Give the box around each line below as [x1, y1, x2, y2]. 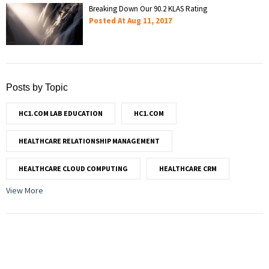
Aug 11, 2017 [127, 16, 173, 26]
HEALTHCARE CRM [159, 164, 217, 173]
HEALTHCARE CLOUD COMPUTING [19, 164, 128, 173]
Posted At [89, 16, 126, 26]
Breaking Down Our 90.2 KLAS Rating [89, 4, 208, 14]
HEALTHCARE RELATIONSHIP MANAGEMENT [19, 136, 160, 145]
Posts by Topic [6, 82, 68, 92]
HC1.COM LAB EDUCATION [19, 109, 103, 118]
